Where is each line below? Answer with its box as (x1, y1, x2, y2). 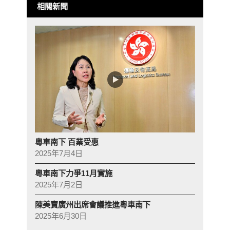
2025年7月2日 (35, 180, 83, 189)
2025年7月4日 (35, 148, 83, 158)
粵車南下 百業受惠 (35, 137, 99, 146)
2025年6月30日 (35, 211, 87, 220)
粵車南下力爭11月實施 (35, 168, 113, 178)
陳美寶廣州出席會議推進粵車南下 (35, 200, 151, 209)
